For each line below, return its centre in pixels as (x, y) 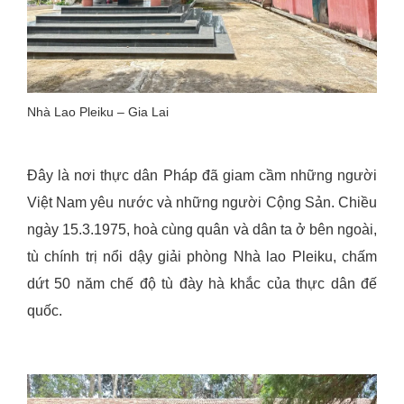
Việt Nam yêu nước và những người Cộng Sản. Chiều (202, 202)
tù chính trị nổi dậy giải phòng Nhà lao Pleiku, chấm (202, 256)
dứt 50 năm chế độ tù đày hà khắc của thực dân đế (202, 283)
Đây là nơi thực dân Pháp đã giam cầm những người (202, 175)
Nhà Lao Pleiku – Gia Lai (98, 111)
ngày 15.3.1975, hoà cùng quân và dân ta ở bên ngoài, (202, 229)
